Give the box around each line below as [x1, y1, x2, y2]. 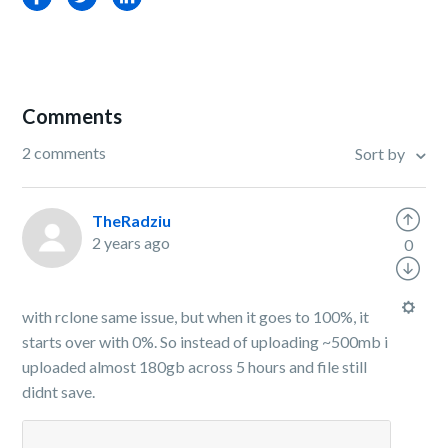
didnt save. [22, 382, 96, 401]
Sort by [354, 144, 408, 164]
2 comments [22, 143, 107, 162]
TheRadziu [92, 211, 172, 230]
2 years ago [92, 233, 171, 252]
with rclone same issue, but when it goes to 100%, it [22, 307, 370, 326]
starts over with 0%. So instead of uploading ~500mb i [22, 332, 389, 351]
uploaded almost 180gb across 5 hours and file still [22, 357, 368, 376]
